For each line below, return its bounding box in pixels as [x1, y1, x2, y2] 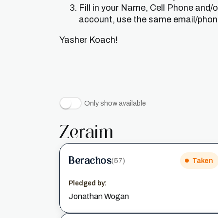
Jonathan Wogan [69, 192, 129, 200]
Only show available [84, 99, 146, 107]
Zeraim [59, 121, 113, 143]
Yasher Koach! [59, 35, 118, 45]
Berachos [69, 154, 111, 166]
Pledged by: [69, 180, 107, 187]
